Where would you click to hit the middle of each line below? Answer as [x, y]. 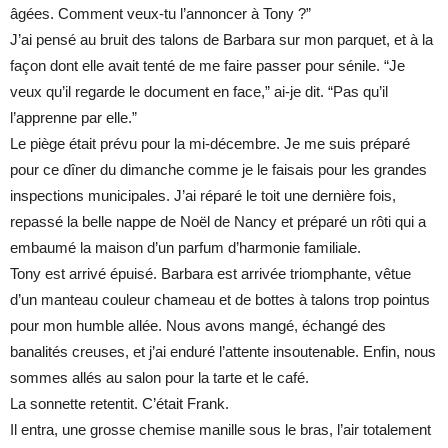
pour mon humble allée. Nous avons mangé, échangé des [198, 326]
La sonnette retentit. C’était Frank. [119, 404]
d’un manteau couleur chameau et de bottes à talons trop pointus [220, 300]
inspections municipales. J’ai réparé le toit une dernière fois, [203, 196]
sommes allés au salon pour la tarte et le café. [159, 378]
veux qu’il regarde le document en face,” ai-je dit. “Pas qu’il [199, 92]
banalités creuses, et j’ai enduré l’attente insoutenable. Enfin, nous [223, 352]
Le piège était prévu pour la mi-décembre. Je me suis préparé [210, 144]
